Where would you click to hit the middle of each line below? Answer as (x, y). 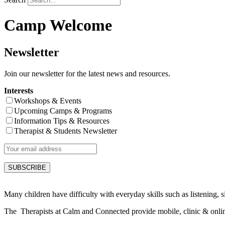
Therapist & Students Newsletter (66, 131)
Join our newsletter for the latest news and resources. (87, 73)
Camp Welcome (58, 25)
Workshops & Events (48, 100)
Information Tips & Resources (62, 121)
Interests (19, 90)
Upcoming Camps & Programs (63, 110)
